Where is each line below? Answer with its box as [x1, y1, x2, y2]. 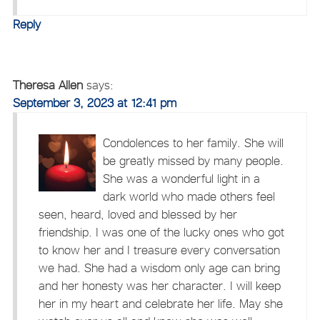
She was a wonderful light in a [102, 171, 260, 186]
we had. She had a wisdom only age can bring [38, 260, 280, 275]
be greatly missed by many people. [102, 153, 284, 168]
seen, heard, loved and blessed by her [38, 206, 237, 221]
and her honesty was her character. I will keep [38, 278, 281, 293]
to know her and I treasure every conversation [38, 242, 280, 257]
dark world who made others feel [102, 189, 275, 204]
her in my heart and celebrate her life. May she [38, 296, 283, 311]
